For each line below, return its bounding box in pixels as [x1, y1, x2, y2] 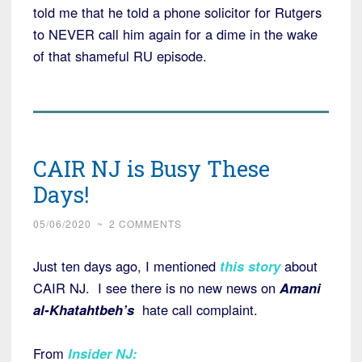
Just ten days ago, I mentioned [33, 256, 216, 276]
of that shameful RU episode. [33, 46, 207, 66]
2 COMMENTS [109, 217, 182, 231]
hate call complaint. [138, 300, 258, 320]
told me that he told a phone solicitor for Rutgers [33, 2, 322, 23]
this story [220, 256, 280, 276]
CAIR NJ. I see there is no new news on [33, 278, 280, 298]
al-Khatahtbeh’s [33, 300, 138, 320]
